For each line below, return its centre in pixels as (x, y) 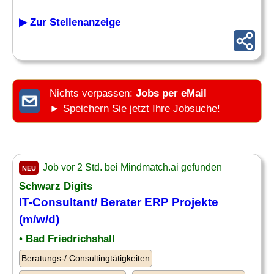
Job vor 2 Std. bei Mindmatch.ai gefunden (131, 167)
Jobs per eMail (171, 93)
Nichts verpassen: (93, 93)
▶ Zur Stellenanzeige (70, 22)
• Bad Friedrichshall (67, 239)
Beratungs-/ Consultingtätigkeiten (86, 258)
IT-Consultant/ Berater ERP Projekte (119, 202)
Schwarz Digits (56, 186)
